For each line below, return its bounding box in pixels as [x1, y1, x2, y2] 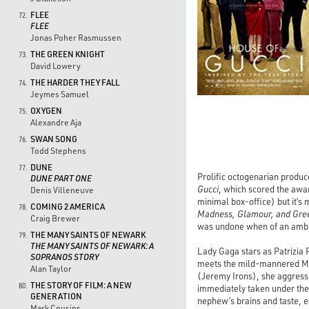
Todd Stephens [30, 146, 86, 156]
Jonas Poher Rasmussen [30, 32, 121, 43]
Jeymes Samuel [30, 89, 89, 99]
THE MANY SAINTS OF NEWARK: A [30, 241, 154, 251]
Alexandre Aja [30, 117, 81, 128]
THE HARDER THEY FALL [30, 77, 119, 88]
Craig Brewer [30, 213, 80, 223]
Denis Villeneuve [30, 185, 94, 195]
